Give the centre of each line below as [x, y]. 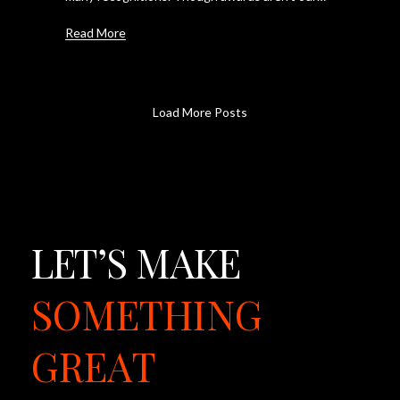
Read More [96, 33]
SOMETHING [147, 313]
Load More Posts [200, 112]
